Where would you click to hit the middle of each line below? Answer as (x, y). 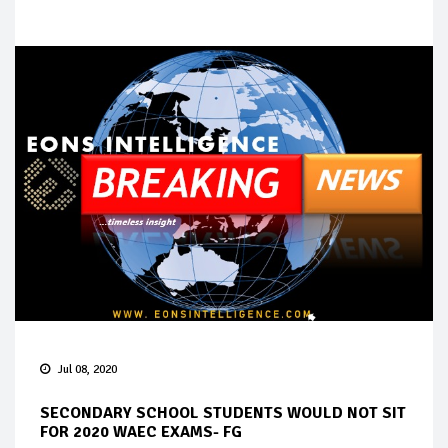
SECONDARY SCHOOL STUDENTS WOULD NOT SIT (223, 412)
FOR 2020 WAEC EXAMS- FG (141, 431)
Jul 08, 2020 (87, 369)
